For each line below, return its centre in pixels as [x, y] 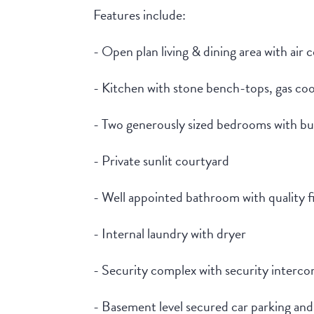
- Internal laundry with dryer [170, 234]
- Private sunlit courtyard [162, 161]
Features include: [140, 15]
